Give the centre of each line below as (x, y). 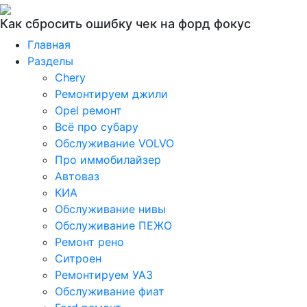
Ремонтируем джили (111, 94)
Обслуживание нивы (110, 209)
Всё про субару (97, 127)
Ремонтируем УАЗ (104, 275)
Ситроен (78, 258)
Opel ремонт (88, 110)
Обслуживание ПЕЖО (113, 225)
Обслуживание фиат (110, 291)
